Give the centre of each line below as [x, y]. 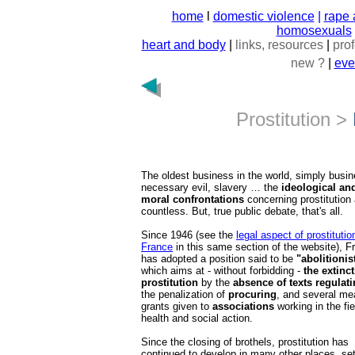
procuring [252, 294]
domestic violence [263, 16]
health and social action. [197, 318]
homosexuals [314, 31]
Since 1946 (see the [189, 235]
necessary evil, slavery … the [211, 187]
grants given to [177, 306]
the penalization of [185, 294]
